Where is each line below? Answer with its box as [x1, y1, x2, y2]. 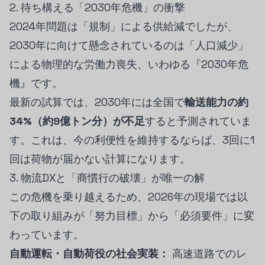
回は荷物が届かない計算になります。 [9, 152, 190, 166]
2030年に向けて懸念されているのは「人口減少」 [9, 38, 248, 52]
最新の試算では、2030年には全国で [9, 95, 185, 109]
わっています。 [9, 228, 84, 241]
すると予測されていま [145, 114, 251, 128]
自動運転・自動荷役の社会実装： [9, 247, 169, 260]
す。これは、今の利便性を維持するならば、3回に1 [9, 133, 255, 147]
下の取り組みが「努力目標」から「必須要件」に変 [9, 209, 254, 222]
